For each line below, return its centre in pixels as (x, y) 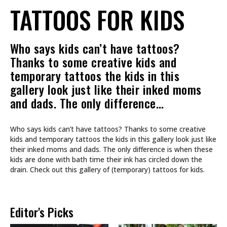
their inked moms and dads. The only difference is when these (111, 149)
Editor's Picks (42, 212)
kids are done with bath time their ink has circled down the (106, 160)
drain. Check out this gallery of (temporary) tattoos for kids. (107, 170)
